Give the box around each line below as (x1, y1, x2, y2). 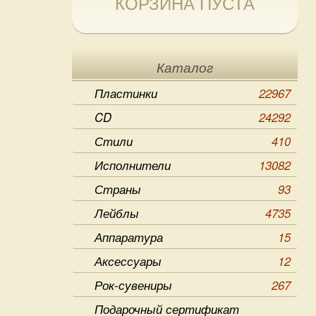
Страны (95, 181, 141, 197)
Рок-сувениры (95, 276, 172, 293)
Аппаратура (95, 229, 163, 245)
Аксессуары (95, 253, 162, 269)
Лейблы (95, 205, 139, 221)
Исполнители (95, 157, 171, 174)
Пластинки (95, 85, 157, 102)
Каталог (157, 61, 213, 75)
